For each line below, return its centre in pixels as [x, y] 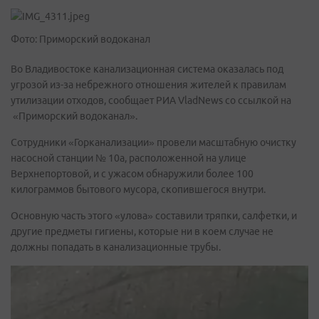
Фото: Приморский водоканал [80, 39]
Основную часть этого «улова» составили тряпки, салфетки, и [154, 216]
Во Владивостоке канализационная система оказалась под [147, 69]
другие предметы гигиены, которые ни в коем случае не [142, 231]
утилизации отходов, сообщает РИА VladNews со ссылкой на [151, 100]
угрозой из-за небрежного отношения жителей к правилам [148, 85]
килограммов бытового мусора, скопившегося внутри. [138, 189]
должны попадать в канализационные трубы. [116, 247]
